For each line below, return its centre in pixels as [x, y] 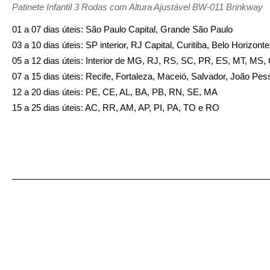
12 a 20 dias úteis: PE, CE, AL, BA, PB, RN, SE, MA [115, 92]
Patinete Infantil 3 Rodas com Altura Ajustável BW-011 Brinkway [137, 7]
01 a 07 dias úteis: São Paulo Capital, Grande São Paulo [122, 29]
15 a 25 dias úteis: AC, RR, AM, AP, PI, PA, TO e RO [116, 108]
